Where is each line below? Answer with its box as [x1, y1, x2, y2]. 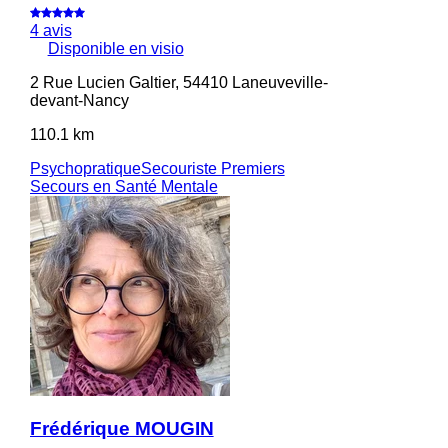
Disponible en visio [47, 39, 184, 57]
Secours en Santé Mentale [29, 177, 218, 195]
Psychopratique [29, 159, 141, 177]
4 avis [29, 21, 72, 39]
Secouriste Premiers [140, 159, 285, 177]
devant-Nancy [29, 91, 129, 109]
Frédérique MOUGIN [29, 418, 214, 440]
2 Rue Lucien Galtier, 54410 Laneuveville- [29, 73, 328, 91]
